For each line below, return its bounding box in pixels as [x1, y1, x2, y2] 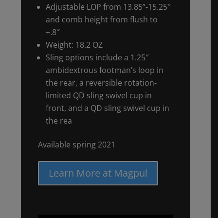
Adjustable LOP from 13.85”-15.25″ [45, 1, 170, 12]
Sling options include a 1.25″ [45, 52, 148, 63]
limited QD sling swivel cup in [45, 90, 152, 101]
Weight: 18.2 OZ [45, 39, 103, 50]
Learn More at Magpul [48, 166, 147, 180]
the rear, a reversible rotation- [45, 77, 157, 88]
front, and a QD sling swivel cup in [45, 102, 169, 113]
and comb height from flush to [45, 14, 158, 25]
